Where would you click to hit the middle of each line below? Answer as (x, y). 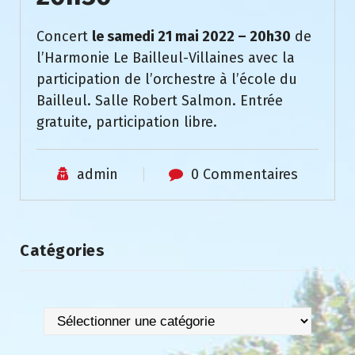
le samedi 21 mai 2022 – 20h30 (191, 37)
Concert (64, 37)
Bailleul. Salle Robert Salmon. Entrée (160, 101)
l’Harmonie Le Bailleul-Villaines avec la (166, 58)
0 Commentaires (244, 175)
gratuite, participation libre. (127, 122)
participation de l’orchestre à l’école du (167, 80)
